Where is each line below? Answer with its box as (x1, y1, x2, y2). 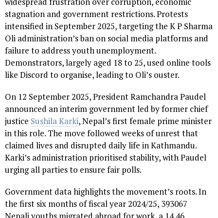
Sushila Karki (31, 115, 78, 127)
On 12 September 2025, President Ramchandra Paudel (5, 91, 206, 103)
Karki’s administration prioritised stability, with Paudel (5, 152, 206, 163)
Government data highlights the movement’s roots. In (5, 186, 206, 198)
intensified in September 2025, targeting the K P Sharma (5, 20, 213, 32)
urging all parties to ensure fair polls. (5, 164, 142, 176)
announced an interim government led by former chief (5, 103, 208, 115)
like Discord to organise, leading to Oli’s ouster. (5, 69, 180, 81)
